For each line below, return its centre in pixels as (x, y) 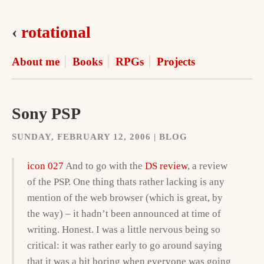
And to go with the (104, 166)
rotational (56, 32)
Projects (176, 62)
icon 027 (45, 166)
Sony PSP (46, 114)
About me (36, 62)
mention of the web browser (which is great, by (125, 197)
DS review (166, 166)
